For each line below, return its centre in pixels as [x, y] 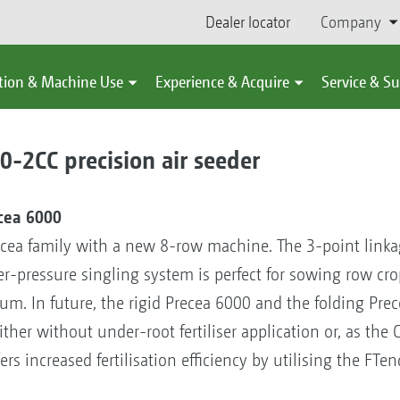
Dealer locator [247, 22]
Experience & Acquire [222, 82]
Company [350, 22]
